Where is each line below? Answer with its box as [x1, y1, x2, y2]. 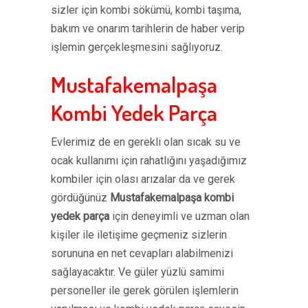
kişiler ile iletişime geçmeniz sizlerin [51, 228, 227, 241]
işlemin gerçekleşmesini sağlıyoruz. [51, 41, 223, 54]
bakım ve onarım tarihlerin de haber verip [51, 22, 245, 35]
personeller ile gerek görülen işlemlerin [51, 284, 239, 297]
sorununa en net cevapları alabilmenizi [51, 247, 233, 260]
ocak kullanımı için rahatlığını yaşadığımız [51, 154, 247, 167]
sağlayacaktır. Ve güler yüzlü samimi [51, 265, 224, 278]
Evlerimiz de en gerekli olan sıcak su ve [51, 135, 241, 148]
